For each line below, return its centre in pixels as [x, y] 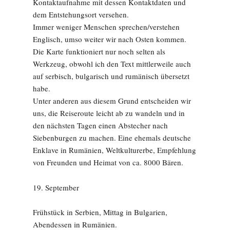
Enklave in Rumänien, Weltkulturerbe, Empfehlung [114, 150]
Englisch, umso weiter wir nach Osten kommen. [110, 39]
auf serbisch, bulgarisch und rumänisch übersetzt [111, 76]
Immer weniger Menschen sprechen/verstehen [106, 27]
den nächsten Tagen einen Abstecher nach [100, 125]
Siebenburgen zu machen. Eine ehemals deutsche [112, 138]
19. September [56, 187]
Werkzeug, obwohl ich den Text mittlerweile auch [112, 64]
